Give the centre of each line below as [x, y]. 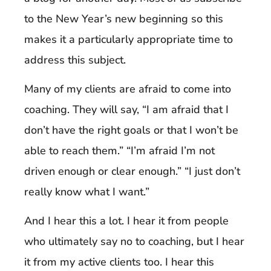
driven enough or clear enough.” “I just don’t [132, 171]
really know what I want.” [87, 192]
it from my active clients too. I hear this [119, 262]
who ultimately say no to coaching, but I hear [134, 242]
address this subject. [75, 60]
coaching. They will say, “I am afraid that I [126, 110]
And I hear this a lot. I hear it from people [126, 221]
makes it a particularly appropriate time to [129, 39]
